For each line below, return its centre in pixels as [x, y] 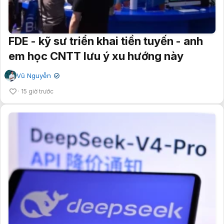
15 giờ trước [37, 91]
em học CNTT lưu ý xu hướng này [96, 56]
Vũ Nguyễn [34, 76]
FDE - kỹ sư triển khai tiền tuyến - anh [106, 41]
